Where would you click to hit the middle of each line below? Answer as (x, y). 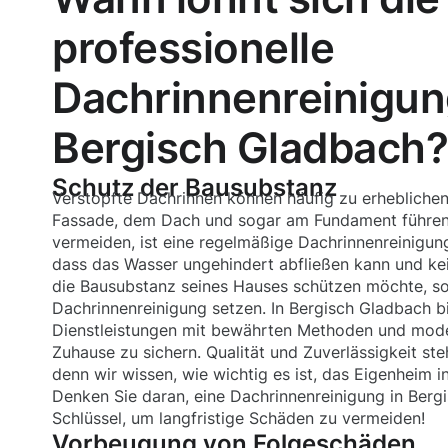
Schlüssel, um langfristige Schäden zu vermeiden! (238, 418)
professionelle (193, 47)
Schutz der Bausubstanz (194, 187)
